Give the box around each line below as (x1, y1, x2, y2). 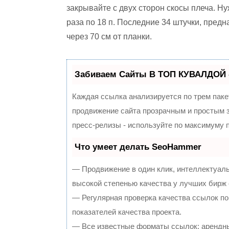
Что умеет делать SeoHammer (75, 142, 201, 152)
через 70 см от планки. (66, 32, 152, 41)
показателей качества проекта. (72, 208, 181, 216)
